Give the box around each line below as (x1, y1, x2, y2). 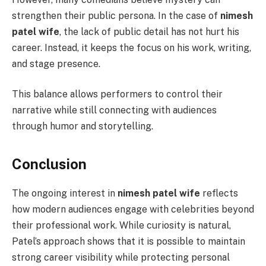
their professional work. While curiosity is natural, (12, 219, 231, 231)
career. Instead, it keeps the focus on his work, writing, (12, 42, 251, 53)
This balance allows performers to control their (12, 88, 223, 100)
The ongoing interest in (12, 187, 118, 199)
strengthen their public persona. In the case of (12, 9, 220, 21)
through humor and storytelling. (12, 121, 153, 132)
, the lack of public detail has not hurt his (59, 26, 239, 37)
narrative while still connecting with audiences (12, 104, 217, 116)
